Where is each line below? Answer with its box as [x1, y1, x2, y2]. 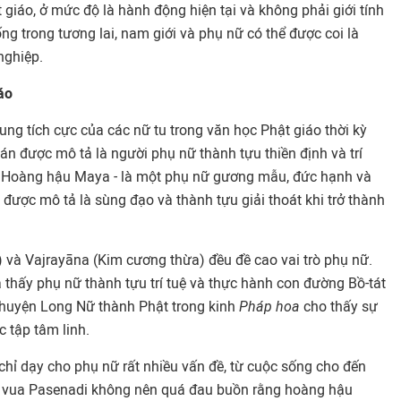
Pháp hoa [239, 298, 300, 315]
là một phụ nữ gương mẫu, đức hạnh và [117, 168, 371, 185]
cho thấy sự [300, 298, 378, 315]
